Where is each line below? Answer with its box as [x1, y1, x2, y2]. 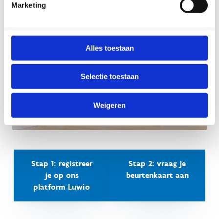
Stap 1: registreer [31, 158, 92, 168]
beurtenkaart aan [126, 170, 189, 180]
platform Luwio [33, 182, 90, 192]
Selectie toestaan [80, 72, 139, 81]
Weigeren [93, 101, 126, 109]
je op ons [44, 170, 79, 180]
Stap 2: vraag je [129, 158, 186, 168]
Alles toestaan [85, 44, 134, 52]
